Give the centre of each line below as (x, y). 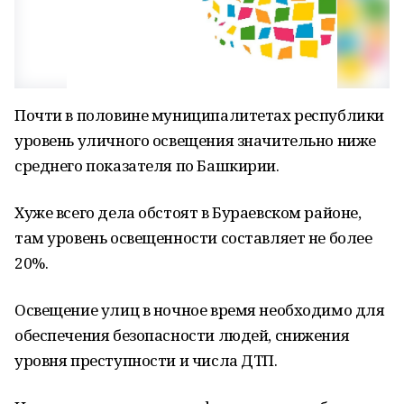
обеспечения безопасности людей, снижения (182, 335)
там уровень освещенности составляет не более (193, 238)
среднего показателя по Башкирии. (147, 165)
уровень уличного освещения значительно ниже (195, 140)
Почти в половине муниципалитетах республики (199, 115)
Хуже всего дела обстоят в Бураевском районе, (188, 212)
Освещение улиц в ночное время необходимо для (200, 310)
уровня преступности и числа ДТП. (146, 360)
